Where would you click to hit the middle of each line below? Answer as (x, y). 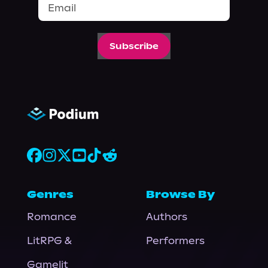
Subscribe (134, 46)
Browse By (180, 194)
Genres (50, 194)
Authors (166, 217)
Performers (175, 240)
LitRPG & (49, 240)
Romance (51, 217)
